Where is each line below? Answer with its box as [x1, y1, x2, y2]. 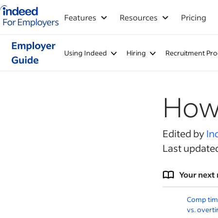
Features [64, 12, 96, 22]
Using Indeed [64, 48, 107, 57]
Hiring [126, 48, 146, 57]
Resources [120, 12, 158, 22]
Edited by [163, 127, 206, 140]
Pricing [181, 12, 206, 22]
